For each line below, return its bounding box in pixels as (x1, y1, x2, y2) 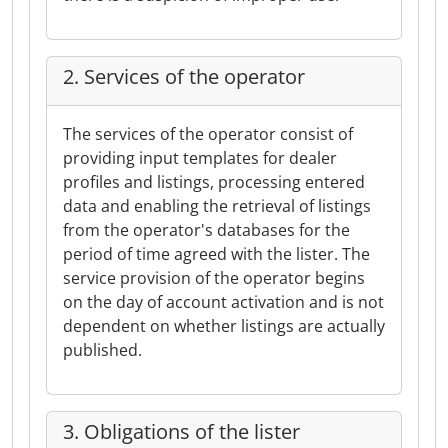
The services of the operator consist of (63, 123, 353, 145)
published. (63, 339, 142, 361)
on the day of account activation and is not (63, 291, 384, 313)
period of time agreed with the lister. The (63, 243, 370, 265)
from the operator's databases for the (63, 219, 350, 241)
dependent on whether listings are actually (63, 315, 385, 337)
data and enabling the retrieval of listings (63, 195, 371, 217)
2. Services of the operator (63, 63, 305, 90)
